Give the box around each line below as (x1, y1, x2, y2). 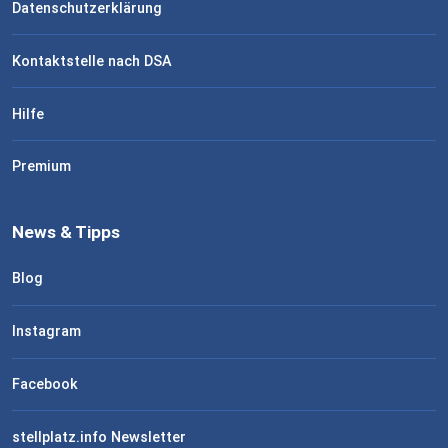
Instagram (12, 323, 81, 341)
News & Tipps (12, 222, 120, 243)
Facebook (12, 375, 78, 393)
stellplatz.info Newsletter (12, 428, 186, 446)
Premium (12, 158, 71, 176)
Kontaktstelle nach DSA (12, 52, 172, 70)
